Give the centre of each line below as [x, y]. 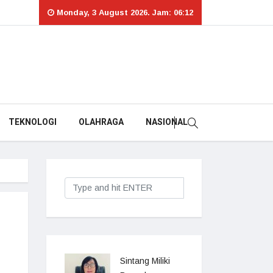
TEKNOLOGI [32, 122]
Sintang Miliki [145, 261]
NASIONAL [166, 122]
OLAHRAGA [101, 122]
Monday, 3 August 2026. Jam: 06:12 [124, 12]
